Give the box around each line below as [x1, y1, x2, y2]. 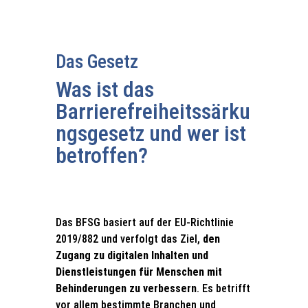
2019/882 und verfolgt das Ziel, [55, 232, 203, 245]
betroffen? [55, 142, 148, 168]
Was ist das [55, 76, 154, 102]
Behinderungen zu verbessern [55, 282, 197, 295]
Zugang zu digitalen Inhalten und [55, 249, 208, 262]
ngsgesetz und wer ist [55, 120, 246, 146]
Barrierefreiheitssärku [55, 98, 250, 124]
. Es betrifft [196, 282, 250, 295]
